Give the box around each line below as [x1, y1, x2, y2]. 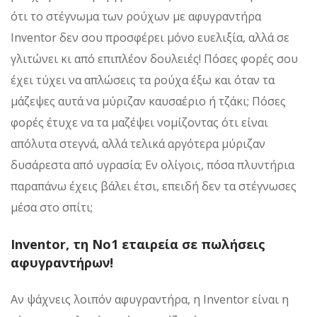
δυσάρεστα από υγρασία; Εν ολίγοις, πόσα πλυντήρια [11, 156, 294, 173]
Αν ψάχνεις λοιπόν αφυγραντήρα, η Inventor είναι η [11, 291, 289, 307]
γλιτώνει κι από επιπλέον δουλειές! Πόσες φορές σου [11, 50, 298, 67]
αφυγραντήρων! [11, 253, 113, 271]
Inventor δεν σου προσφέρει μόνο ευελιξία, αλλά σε [11, 29, 289, 45]
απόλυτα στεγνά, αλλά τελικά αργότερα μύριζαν [11, 135, 265, 151]
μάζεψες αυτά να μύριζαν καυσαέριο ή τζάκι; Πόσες [11, 93, 286, 109]
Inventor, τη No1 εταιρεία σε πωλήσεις [11, 235, 265, 253]
